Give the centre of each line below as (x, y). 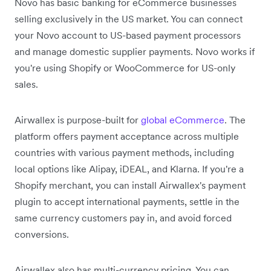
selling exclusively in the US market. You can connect (129, 18)
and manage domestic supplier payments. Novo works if (135, 51)
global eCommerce (183, 119)
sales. (26, 84)
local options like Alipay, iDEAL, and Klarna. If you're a (129, 168)
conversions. (42, 234)
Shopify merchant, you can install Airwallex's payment (130, 185)
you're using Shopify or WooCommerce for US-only (125, 67)
